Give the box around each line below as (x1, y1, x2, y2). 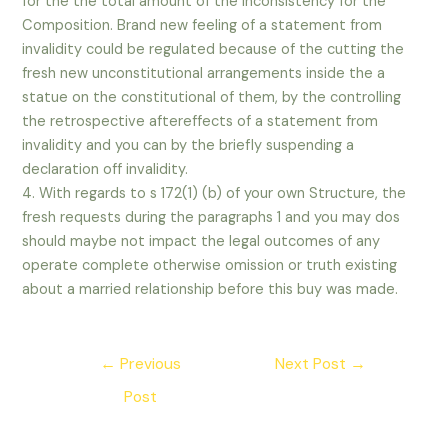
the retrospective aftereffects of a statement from (22, 112, 379, 132)
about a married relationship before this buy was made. (22, 280, 399, 300)
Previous (115, 354, 181, 375)
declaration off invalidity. (22, 160, 189, 180)
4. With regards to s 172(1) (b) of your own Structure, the (22, 184, 407, 204)
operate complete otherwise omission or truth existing (22, 256, 398, 276)
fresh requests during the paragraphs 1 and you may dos (22, 208, 401, 228)
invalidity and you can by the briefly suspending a (22, 136, 355, 156)
